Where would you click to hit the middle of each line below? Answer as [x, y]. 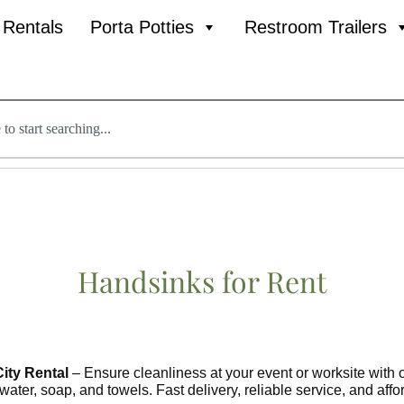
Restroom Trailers [316, 27]
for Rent [271, 281]
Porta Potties [142, 27]
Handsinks [146, 281]
